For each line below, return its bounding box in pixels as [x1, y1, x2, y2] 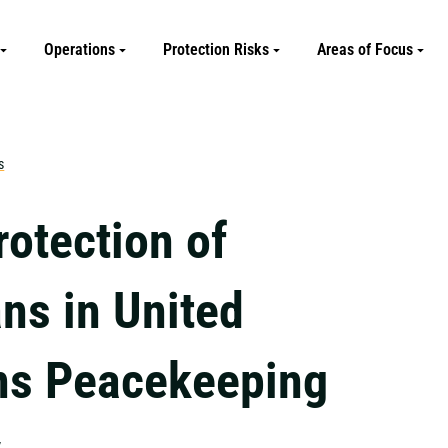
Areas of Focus [317, 40, 413, 59]
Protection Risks [163, 40, 269, 59]
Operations [44, 40, 115, 59]
